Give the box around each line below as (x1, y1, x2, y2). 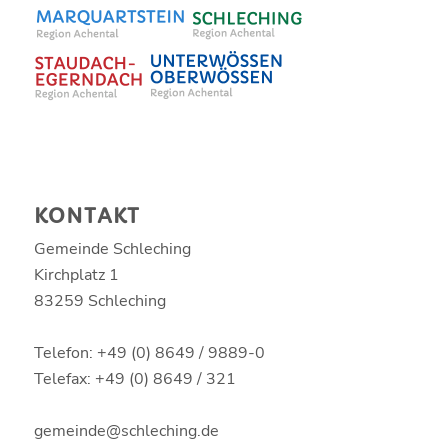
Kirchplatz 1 (33, 263, 119, 286)
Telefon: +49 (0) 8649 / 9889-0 (33, 341, 265, 364)
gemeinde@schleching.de (33, 419, 219, 442)
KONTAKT (33, 203, 140, 229)
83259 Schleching (33, 289, 166, 312)
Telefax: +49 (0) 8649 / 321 (33, 367, 236, 390)
